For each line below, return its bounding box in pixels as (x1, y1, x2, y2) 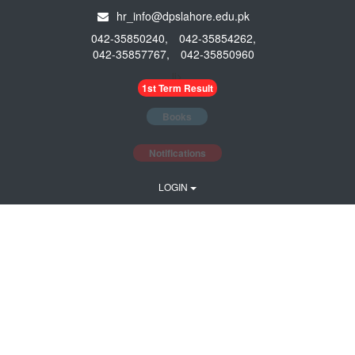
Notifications (148, 146, 206, 160)
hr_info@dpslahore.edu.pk (116, 7, 250, 24)
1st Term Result (141, 81, 213, 95)
